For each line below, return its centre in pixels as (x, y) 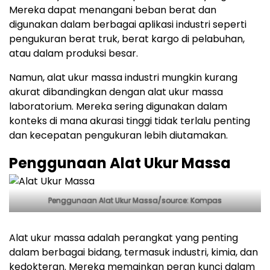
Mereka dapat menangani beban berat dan (113, 10)
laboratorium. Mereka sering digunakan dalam (118, 107)
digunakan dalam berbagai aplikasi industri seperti (128, 25)
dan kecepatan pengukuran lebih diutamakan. (118, 136)
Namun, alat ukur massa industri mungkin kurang (123, 78)
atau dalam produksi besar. (74, 54)
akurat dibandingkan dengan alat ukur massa (116, 92)
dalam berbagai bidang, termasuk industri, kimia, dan (133, 253)
